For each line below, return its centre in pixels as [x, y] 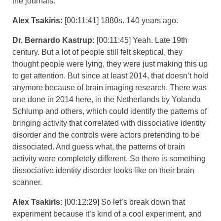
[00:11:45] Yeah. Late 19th [142, 40]
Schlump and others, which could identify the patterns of [110, 111]
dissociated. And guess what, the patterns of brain [99, 147]
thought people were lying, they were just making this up [110, 64]
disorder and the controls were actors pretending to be [106, 135]
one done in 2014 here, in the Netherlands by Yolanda [107, 99]
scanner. [28, 182]
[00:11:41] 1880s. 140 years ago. [122, 20]
